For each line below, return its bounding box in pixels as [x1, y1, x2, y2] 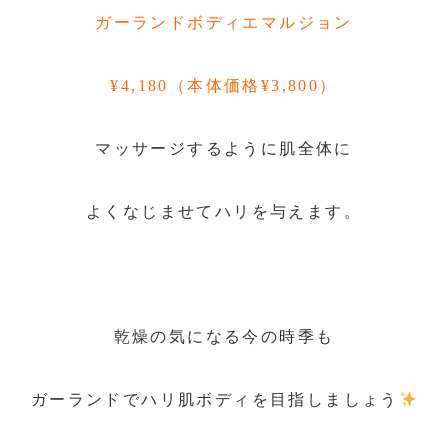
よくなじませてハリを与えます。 [86, 202, 362, 220]
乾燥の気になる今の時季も [113, 328, 335, 346]
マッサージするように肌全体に [95, 139, 353, 157]
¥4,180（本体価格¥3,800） [110, 77, 338, 95]
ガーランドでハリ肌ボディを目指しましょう [30, 391, 399, 409]
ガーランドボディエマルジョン [95, 14, 353, 32]
